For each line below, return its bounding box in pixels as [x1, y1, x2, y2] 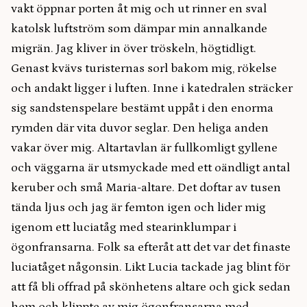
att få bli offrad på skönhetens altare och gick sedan [11, 280, 291, 294]
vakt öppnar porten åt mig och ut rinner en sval [11, 2, 267, 16]
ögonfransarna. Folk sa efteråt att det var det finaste [11, 241, 291, 254]
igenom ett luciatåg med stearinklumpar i [11, 221, 236, 234]
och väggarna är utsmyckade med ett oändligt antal [11, 161, 290, 175]
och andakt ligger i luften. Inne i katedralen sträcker [11, 82, 293, 95]
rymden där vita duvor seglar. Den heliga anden [11, 121, 269, 135]
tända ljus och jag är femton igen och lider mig [11, 201, 266, 214]
